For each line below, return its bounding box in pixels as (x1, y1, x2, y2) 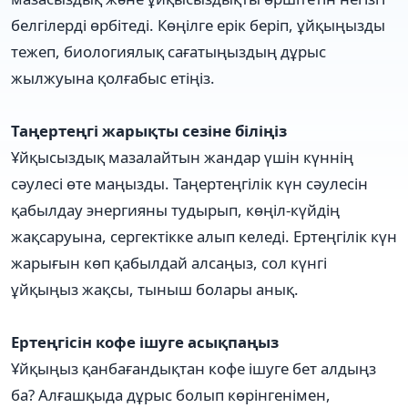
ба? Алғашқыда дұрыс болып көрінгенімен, (11, 383, 331, 405)
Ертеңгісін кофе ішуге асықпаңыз (11, 331, 279, 352)
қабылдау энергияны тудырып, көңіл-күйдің (11, 199, 340, 220)
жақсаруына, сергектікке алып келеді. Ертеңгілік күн (11, 225, 397, 247)
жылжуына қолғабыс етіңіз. (11, 66, 215, 88)
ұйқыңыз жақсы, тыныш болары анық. (11, 278, 299, 300)
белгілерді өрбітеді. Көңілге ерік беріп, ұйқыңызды (11, 14, 385, 36)
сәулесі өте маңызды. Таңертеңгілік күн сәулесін (11, 172, 368, 194)
